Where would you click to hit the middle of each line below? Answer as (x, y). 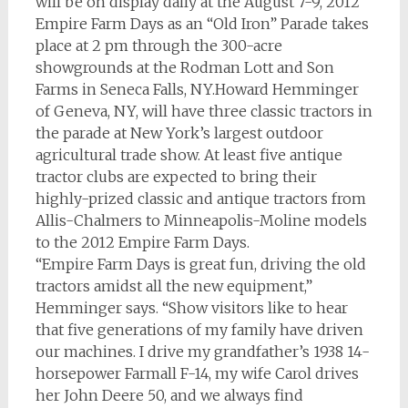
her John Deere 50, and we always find (169, 395)
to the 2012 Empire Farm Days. (142, 242)
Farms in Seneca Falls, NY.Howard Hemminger (197, 89)
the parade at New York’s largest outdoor (179, 133)
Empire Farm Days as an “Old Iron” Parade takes (202, 24)
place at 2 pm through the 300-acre (158, 46)
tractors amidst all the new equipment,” (173, 286)
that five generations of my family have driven (199, 330)
